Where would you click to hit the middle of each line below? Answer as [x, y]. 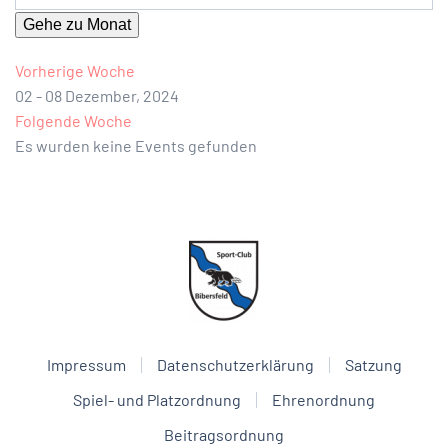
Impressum [86, 365]
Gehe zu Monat [77, 25]
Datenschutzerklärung [235, 365]
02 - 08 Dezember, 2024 [97, 96]
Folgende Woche [73, 121]
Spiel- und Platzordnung [157, 400]
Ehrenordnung [323, 400]
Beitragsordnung [224, 435]
